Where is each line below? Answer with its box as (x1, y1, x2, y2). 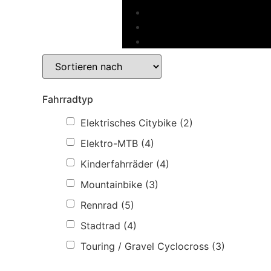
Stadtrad (80, 219, 120, 232)
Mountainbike (80, 178, 142, 191)
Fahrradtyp (42, 93, 93, 105)
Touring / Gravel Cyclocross (80, 240, 209, 252)
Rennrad (80, 198, 118, 211)
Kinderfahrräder (80, 157, 153, 170)
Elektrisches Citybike (80, 116, 177, 129)
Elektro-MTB (80, 137, 138, 149)
